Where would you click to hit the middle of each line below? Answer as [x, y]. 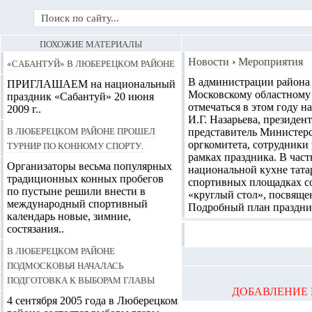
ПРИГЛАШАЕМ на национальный [91, 84]
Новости [209, 62]
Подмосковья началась [65, 265]
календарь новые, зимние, [69, 216]
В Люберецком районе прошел [81, 130]
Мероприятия [271, 62]
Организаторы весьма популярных [89, 166]
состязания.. [36, 229]
